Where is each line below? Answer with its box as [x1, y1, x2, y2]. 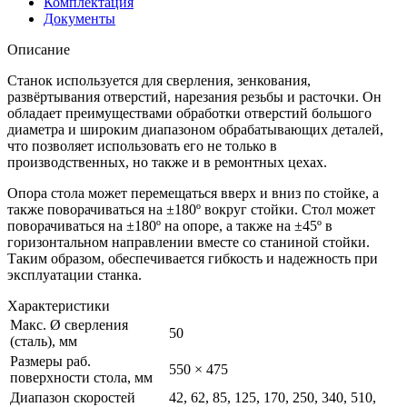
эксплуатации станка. [7, 266, 142, 283]
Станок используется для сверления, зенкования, [7, 72, 311, 88]
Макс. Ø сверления [10, 316, 128, 333]
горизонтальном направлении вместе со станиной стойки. [7, 233, 370, 250]
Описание [7, 41, 70, 57]
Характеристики [7, 297, 110, 313]
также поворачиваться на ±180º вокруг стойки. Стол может [7, 201, 375, 217]
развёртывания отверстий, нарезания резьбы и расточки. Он [7, 88, 382, 104]
